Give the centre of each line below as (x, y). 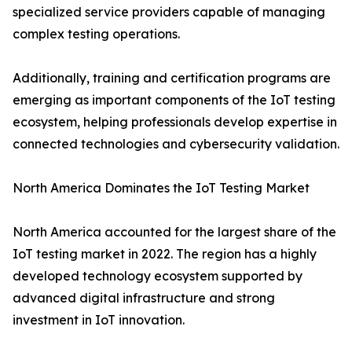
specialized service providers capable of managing (169, 12)
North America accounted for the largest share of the (174, 232)
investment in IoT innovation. (99, 320)
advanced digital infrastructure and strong (144, 298)
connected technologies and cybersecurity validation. (176, 144)
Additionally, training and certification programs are (172, 78)
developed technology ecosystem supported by (158, 276)
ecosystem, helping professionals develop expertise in (175, 122)
